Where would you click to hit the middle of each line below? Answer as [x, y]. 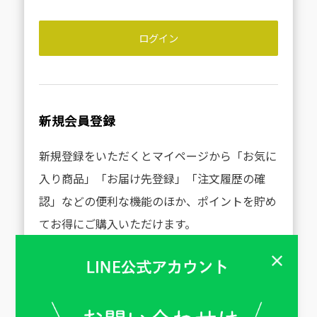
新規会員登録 [77, 121]
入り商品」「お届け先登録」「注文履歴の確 [152, 178]
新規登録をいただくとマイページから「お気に [157, 156]
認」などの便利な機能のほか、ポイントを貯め [157, 201]
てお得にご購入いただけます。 [117, 224]
